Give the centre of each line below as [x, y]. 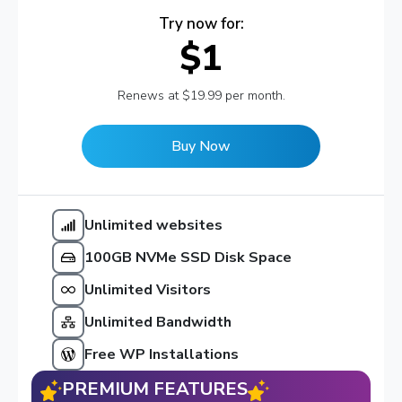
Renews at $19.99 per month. [201, 95]
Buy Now [201, 146]
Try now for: [201, 23]
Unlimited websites [153, 225]
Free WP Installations [161, 354]
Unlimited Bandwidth [157, 322]
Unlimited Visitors [147, 289]
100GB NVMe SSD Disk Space [188, 257]
